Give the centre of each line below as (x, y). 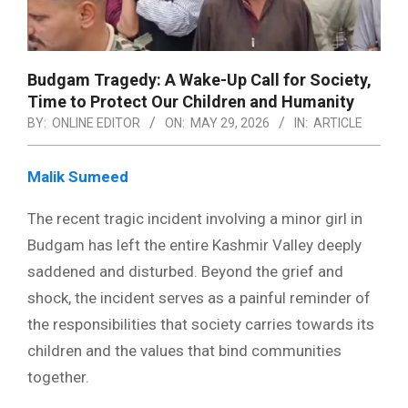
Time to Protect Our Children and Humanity (191, 102)
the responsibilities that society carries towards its (201, 325)
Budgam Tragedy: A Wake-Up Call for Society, (199, 80)
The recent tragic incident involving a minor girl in (195, 219)
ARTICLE (338, 123)
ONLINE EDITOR (96, 123)
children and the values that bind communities (184, 351)
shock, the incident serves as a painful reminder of (199, 298)
